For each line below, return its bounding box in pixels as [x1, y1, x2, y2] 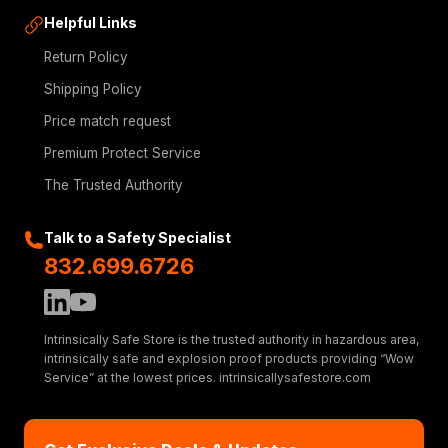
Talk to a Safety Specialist [44, 229, 231, 247]
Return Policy [44, 49, 128, 66]
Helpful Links [44, 14, 137, 32]
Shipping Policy [44, 81, 142, 98]
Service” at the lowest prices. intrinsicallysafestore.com [44, 370, 371, 386]
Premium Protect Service [44, 145, 201, 162]
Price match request [44, 113, 171, 130]
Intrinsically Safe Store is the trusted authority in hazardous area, [44, 332, 419, 348]
